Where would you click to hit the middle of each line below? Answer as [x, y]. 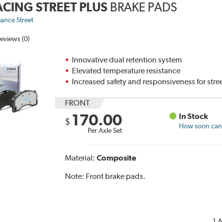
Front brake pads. [116, 176]
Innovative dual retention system [127, 60]
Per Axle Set [105, 131]
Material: [81, 158]
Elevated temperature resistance [126, 71]
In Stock [194, 116]
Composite [117, 158]
